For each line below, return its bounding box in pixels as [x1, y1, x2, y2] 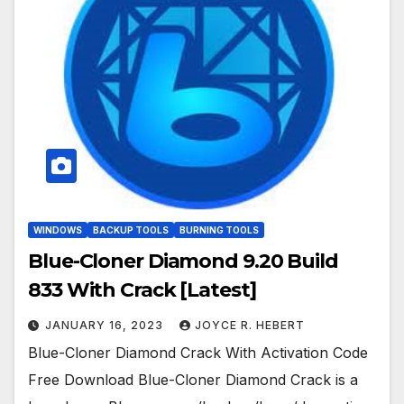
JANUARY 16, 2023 [45, 318, 167, 333]
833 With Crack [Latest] [28, 278, 256, 303]
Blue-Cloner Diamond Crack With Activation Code [28, 344, 368, 363]
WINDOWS [33, 225, 82, 236]
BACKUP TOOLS [93, 225, 169, 236]
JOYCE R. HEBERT [195, 318, 305, 333]
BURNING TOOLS [179, 225, 259, 236]
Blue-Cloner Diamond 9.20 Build [28, 249, 338, 274]
